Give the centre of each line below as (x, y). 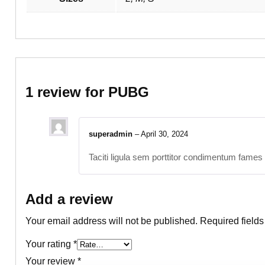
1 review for (67, 92)
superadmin (112, 134)
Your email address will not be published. (112, 221)
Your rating (49, 244)
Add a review (69, 199)
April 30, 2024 (164, 134)
